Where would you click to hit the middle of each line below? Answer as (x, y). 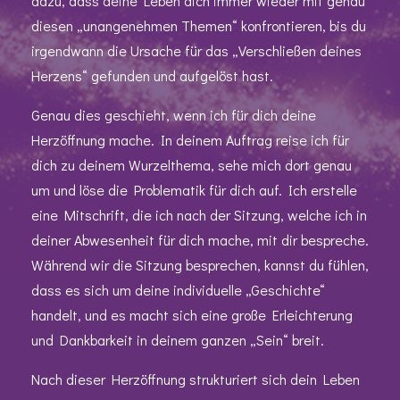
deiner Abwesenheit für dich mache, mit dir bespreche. (200, 239)
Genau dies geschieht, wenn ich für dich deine (174, 114)
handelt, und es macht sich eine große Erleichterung (192, 314)
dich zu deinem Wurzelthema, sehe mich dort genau (192, 164)
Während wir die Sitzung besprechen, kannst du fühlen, (200, 264)
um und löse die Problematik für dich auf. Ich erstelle (194, 189)
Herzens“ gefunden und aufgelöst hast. (152, 75)
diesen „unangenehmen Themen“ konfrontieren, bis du (199, 25)
